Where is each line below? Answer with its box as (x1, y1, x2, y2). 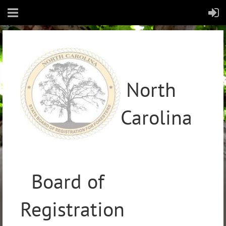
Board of (20, 168, 104, 195)
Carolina (121, 104, 192, 130)
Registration (20, 196, 125, 222)
